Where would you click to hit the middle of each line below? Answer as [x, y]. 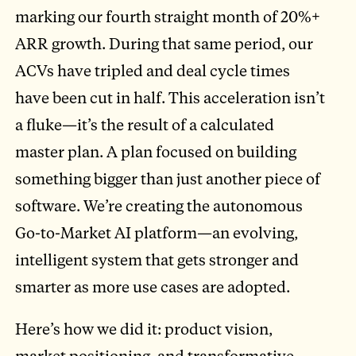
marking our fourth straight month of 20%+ [168, 16]
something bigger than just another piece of [168, 178]
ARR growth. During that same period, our [164, 43]
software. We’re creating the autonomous [159, 205]
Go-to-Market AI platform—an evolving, [157, 232]
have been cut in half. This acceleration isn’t [170, 97]
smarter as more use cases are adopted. [153, 286]
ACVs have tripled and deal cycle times [153, 70]
